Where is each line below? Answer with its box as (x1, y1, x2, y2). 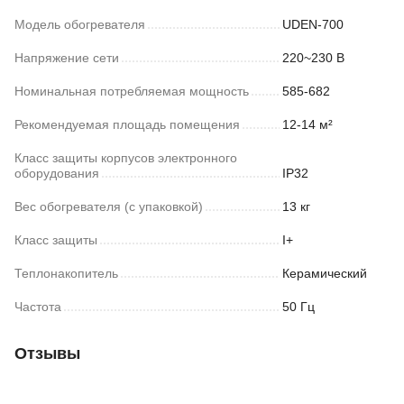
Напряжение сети (14, 50, 119, 65)
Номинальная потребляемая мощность (14, 84, 249, 98)
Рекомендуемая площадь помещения (14, 117, 240, 132)
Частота (14, 299, 61, 314)
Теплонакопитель (14, 266, 118, 280)
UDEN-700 (282, 17, 344, 32)
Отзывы (14, 344, 80, 363)
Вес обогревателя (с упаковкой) (14, 199, 203, 214)
